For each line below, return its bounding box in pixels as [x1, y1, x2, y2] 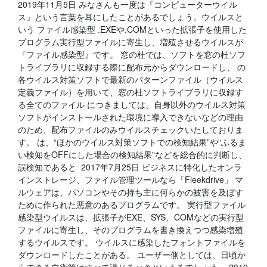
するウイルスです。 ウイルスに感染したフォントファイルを [18, 236, 246, 248]
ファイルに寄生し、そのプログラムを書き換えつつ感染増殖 [18, 223, 243, 235]
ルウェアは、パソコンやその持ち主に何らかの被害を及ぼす [18, 186, 243, 198]
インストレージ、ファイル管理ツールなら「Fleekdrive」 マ [18, 173, 243, 185]
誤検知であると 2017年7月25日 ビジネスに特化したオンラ [18, 161, 242, 173]
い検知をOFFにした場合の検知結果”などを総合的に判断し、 [18, 148, 247, 160]
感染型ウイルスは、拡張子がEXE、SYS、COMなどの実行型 [18, 211, 244, 223]
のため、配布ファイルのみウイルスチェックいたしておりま [18, 123, 243, 135]
